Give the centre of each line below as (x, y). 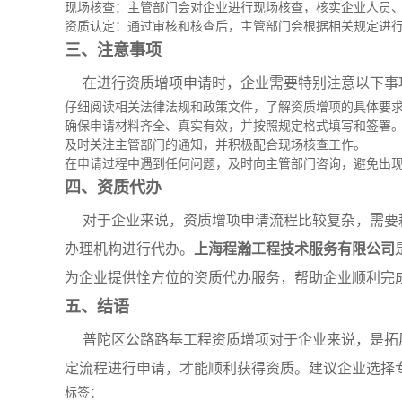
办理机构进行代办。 (129, 249)
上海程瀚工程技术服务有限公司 (294, 249)
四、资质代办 (113, 188)
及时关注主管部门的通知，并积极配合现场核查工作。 (215, 145)
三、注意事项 (113, 50)
